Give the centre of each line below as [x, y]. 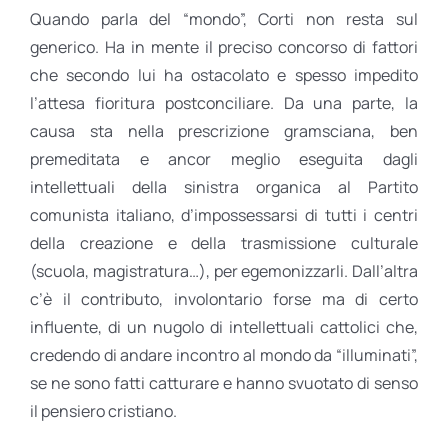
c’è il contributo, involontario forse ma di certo [224, 298]
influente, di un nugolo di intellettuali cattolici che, [224, 326]
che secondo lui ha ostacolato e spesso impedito [224, 74]
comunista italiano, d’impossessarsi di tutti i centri [224, 214]
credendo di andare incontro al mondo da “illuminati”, [224, 354]
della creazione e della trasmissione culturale [224, 242]
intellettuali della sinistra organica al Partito [224, 186]
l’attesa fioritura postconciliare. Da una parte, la [224, 102]
